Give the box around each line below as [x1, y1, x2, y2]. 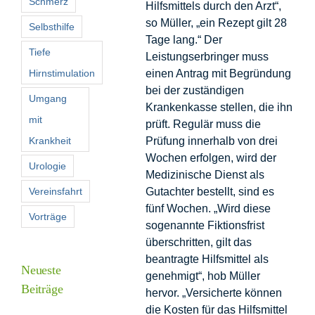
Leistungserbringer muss [145, 50, 269, 63]
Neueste [21, 262, 61, 277]
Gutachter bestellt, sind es [145, 185, 274, 198]
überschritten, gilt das [145, 236, 252, 248]
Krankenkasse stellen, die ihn [145, 101, 292, 113]
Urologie [29, 160, 66, 172]
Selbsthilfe [29, 20, 75, 32]
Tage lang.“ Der [145, 33, 222, 46]
